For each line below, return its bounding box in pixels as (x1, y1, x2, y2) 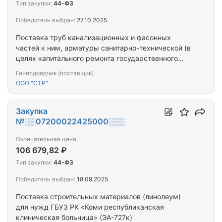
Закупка (16, 106, 48, 116)
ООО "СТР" (16, 79, 48, 87)
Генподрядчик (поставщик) (16, 69, 94, 77)
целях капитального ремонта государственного (16, 54, 178, 63)
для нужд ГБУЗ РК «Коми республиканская (16, 203, 164, 212)
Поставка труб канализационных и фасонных (16, 33, 171, 42)
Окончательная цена (16, 135, 76, 143)
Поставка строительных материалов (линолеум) (16, 192, 181, 201)
